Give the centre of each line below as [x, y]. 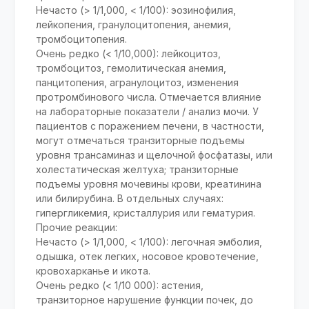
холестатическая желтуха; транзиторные [138, 170]
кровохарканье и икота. [93, 271]
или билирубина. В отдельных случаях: [130, 199]
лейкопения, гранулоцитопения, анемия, [134, 25]
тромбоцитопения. [82, 39]
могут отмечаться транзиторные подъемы [141, 141]
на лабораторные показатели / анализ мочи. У [148, 112]
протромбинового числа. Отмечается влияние [149, 97]
